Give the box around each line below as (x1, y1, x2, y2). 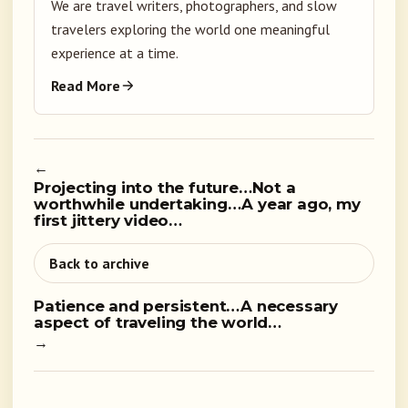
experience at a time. (51, 44, 178, 63)
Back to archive (49, 254, 149, 273)
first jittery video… (34, 211, 183, 230)
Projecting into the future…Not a (34, 178, 296, 198)
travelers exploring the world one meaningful (51, 20, 330, 39)
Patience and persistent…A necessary (34, 297, 338, 316)
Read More (51, 76, 120, 96)
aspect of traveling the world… (34, 313, 282, 332)
